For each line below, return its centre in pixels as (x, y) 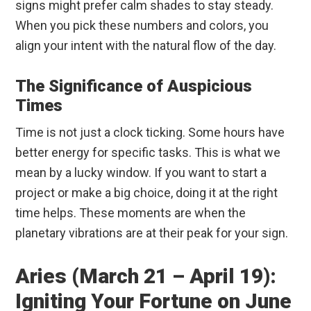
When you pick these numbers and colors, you (142, 26)
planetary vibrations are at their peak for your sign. (152, 233)
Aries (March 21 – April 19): (146, 276)
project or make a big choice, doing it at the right (147, 193)
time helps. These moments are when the (131, 213)
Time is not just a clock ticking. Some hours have (150, 133)
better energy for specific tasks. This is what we (148, 153)
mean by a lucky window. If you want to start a (141, 173)
